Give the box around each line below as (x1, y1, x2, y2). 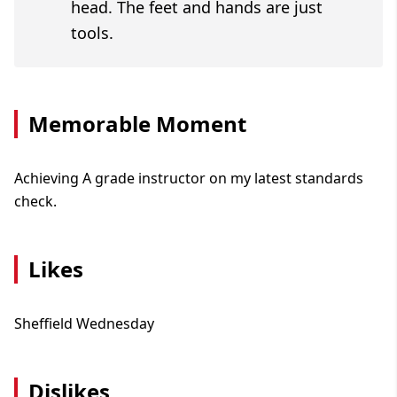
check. (14, 191, 57, 211)
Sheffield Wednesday (14, 313, 154, 333)
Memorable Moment (28, 108, 246, 138)
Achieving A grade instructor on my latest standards (14, 167, 363, 188)
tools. (71, 21, 113, 43)
